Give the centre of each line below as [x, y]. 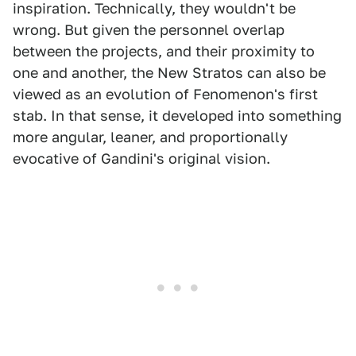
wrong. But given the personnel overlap [149, 29]
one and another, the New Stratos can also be [169, 72]
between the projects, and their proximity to [164, 51]
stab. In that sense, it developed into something [177, 115]
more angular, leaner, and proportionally [150, 137]
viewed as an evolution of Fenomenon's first [165, 94]
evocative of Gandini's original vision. [141, 158]
